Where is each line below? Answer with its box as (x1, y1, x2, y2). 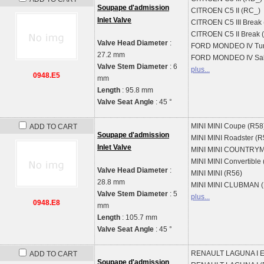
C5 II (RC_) (225, 6, 260, 15)
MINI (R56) (207, 169, 242, 177)
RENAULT (191, 249, 226, 258)
